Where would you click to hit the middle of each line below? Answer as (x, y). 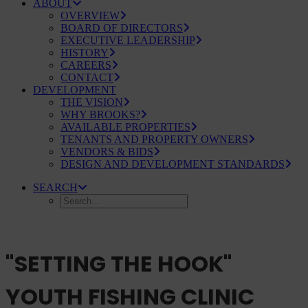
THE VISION (92, 102)
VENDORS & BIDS (107, 152)
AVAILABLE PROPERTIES (125, 127)
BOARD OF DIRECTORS (122, 28)
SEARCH (55, 187)
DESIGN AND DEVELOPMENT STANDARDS (173, 164)
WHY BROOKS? (100, 114)
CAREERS (86, 65)
